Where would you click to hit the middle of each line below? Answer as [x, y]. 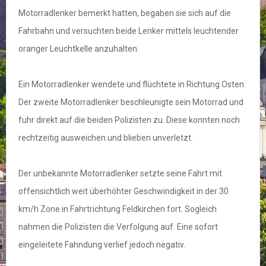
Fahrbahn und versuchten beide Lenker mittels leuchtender [129, 31]
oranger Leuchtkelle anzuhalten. [79, 49]
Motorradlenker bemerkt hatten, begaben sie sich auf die [125, 13]
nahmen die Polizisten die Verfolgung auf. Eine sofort [118, 227]
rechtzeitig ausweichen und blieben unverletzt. [106, 138]
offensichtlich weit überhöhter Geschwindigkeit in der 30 [123, 191]
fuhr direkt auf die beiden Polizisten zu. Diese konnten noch [129, 120]
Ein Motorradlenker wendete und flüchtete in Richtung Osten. [132, 85]
